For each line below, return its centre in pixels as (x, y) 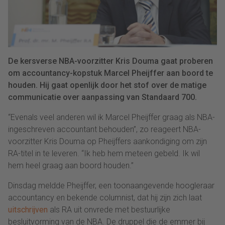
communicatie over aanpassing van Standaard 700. (102, 97)
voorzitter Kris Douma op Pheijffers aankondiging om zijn (107, 142)
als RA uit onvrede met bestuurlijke (109, 210)
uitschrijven (28, 210)
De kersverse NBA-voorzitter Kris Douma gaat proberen (110, 61)
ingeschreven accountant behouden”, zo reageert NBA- (104, 130)
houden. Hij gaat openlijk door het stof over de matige (107, 85)
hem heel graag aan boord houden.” (71, 166)
